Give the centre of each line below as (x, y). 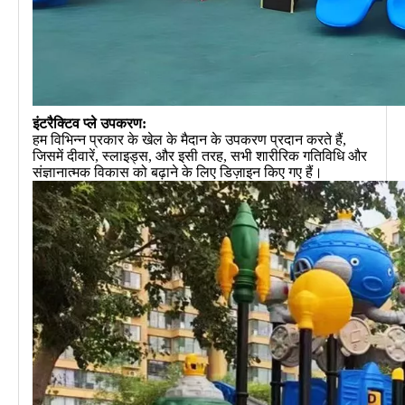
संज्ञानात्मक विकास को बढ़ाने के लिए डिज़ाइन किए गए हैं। (178, 172)
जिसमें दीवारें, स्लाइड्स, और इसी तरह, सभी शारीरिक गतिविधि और (200, 155)
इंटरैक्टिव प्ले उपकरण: (89, 123)
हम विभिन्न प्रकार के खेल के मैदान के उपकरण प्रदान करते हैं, (189, 139)
